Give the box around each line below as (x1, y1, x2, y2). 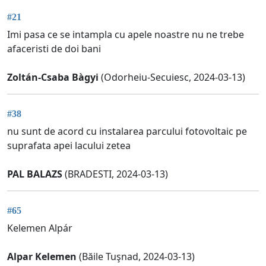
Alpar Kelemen (7, 250, 77, 264)
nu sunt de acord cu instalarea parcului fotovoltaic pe (7, 125, 247, 138)
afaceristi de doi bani (7, 42, 101, 55)
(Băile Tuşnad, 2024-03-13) (77, 250, 195, 264)
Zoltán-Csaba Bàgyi (7, 70, 99, 84)
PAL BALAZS (7, 167, 62, 181)
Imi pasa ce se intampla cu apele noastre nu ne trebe (7, 27, 244, 41)
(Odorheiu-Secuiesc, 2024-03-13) (99, 70, 245, 84)
